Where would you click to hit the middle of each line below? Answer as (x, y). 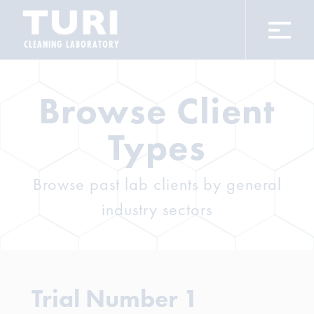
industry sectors (157, 209)
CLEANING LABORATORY (71, 44)
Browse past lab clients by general (157, 184)
